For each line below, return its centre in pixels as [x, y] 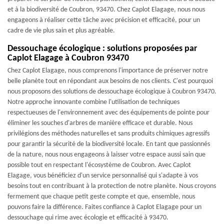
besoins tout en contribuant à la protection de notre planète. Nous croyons [112, 186]
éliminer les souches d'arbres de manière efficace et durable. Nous [100, 123]
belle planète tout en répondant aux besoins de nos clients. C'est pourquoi [110, 81]
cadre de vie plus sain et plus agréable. [61, 31]
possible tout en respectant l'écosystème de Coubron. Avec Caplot [99, 165]
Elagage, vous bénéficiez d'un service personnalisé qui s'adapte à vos [103, 176]
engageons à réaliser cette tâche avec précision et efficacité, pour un [104, 20]
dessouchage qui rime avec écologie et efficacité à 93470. [88, 218]
